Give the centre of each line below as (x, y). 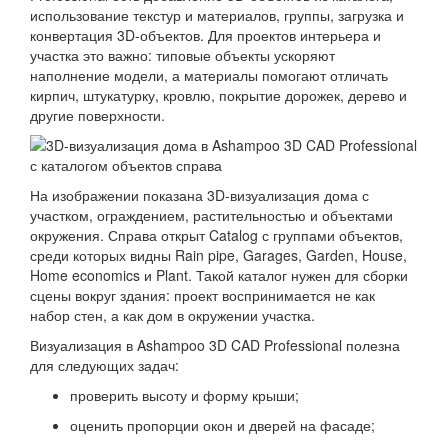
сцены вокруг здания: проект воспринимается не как (202, 295)
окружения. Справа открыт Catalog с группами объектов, (216, 235)
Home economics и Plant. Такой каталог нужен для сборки (219, 275)
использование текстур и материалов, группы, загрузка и (217, 15)
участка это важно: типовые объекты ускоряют (182, 55)
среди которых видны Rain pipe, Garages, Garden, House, (218, 255)
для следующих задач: (104, 365)
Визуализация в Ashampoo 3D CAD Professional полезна (215, 345)
